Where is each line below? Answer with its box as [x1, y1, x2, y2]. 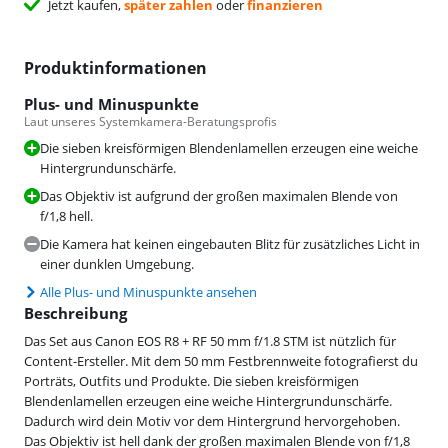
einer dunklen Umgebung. [40, 254, 194, 273]
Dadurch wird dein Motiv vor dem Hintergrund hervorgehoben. [24, 411, 400, 430]
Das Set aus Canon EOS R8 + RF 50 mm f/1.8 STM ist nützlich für [24, 331, 396, 350]
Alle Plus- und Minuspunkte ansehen [40, 282, 257, 301]
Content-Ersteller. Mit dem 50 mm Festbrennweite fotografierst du [24, 351, 418, 370]
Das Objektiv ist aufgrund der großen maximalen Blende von [40, 186, 398, 205]
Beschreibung [24, 302, 127, 323]
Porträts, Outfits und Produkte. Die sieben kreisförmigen [24, 371, 359, 390]
